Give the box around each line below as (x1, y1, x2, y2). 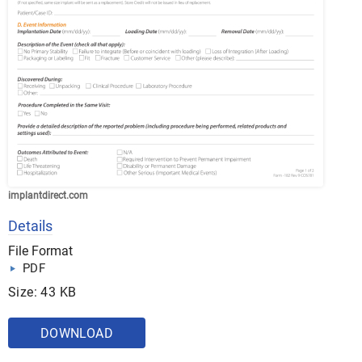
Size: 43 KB (8, 284, 77, 301)
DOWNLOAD (40, 326, 114, 342)
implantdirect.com (8, 190, 88, 202)
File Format (8, 243, 73, 259)
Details (8, 217, 53, 235)
